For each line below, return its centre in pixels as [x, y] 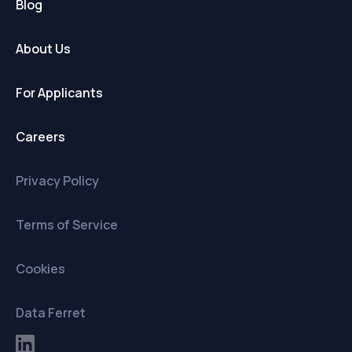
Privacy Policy [57, 181]
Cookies [40, 269]
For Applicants [59, 93]
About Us [43, 49]
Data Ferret [51, 313]
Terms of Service [67, 225]
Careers [40, 137]
